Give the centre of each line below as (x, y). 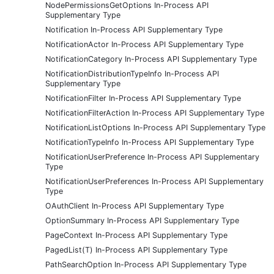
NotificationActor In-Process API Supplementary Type (144, 44)
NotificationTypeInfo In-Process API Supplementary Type (150, 142)
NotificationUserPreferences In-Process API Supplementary (154, 181)
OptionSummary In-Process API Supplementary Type (142, 220)
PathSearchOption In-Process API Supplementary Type (146, 264)
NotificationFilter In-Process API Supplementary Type (143, 98)
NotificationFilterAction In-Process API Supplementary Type (155, 113)
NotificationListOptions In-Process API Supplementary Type (155, 127)
